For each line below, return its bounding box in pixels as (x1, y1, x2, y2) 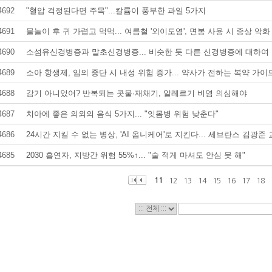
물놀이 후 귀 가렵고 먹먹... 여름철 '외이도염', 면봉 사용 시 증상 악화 (25, 27, 270, 36)
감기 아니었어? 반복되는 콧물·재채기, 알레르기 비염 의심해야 (25, 89, 247, 98)
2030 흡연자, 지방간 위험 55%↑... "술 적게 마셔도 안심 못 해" (25, 151, 245, 160)
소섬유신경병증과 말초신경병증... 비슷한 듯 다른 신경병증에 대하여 (25, 47, 269, 56)
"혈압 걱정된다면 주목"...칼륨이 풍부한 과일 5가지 (25, 6, 206, 15)
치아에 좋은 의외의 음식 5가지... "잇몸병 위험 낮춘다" (25, 109, 219, 118)
